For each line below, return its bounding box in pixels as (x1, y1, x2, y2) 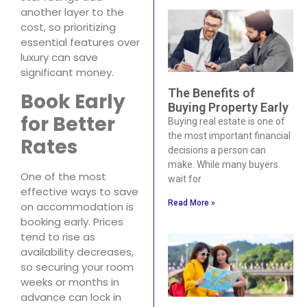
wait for (167, 173, 201, 185)
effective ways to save (21, 184, 138, 199)
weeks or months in (21, 274, 119, 289)
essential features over (21, 35, 140, 50)
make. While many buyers (167, 159, 278, 171)
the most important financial (167, 130, 291, 142)
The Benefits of (167, 86, 255, 101)
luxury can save (21, 50, 98, 65)
